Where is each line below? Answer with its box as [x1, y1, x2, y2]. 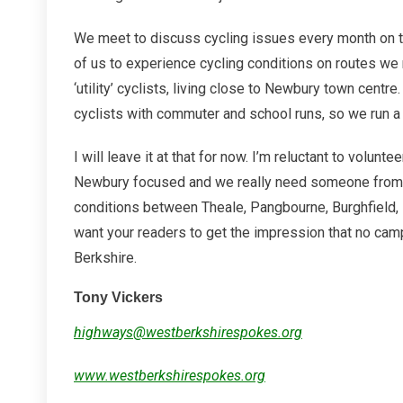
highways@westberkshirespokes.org [74, 324, 302, 341]
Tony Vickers [74, 290, 163, 305]
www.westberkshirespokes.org [74, 367, 265, 384]
